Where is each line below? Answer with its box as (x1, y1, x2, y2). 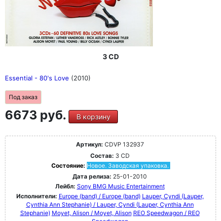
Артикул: (75, 141, 103, 148)
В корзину (76, 112, 110, 121)
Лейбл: (55, 183, 75, 190)
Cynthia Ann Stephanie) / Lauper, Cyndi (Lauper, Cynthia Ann (26, 201, 194, 209)
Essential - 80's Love (5, 74, 71, 82)
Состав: (90, 152, 114, 160)
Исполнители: (16, 192, 59, 200)
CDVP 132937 (103, 141, 144, 148)
